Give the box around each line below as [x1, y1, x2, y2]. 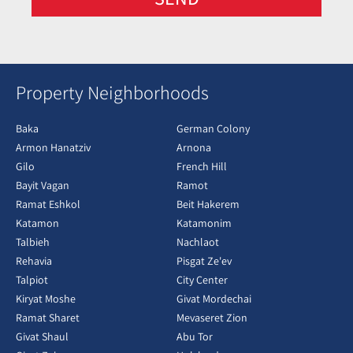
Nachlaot [176, 234, 219, 249]
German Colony [176, 121, 250, 136]
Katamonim [176, 215, 232, 230]
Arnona [176, 139, 211, 154]
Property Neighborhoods [16, 79, 209, 105]
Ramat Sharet [16, 310, 80, 325]
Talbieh [16, 234, 50, 249]
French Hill [176, 158, 227, 173]
